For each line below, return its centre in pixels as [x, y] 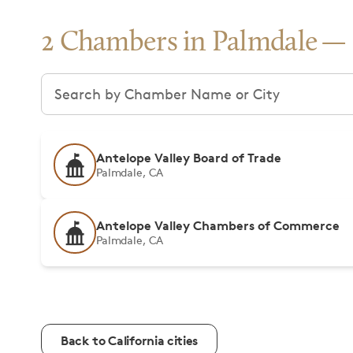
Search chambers [99, 83]
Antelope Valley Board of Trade [189, 158]
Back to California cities [129, 340]
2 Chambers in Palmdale [180, 43]
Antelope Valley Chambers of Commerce [218, 225]
